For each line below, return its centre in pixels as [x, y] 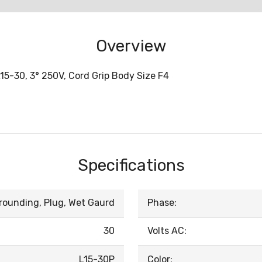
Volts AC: [167, 231]
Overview [131, 46]
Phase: [162, 203]
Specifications [131, 165]
